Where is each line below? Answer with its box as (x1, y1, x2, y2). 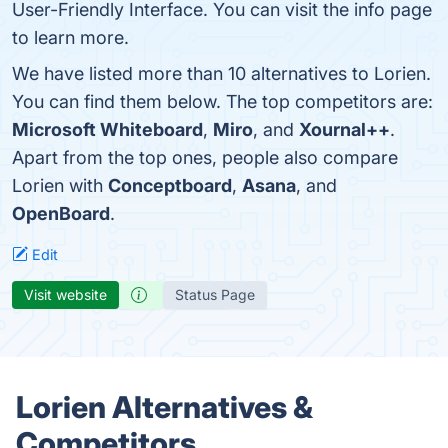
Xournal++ (299, 119, 390, 140)
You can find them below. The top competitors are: (12, 91, 433, 112)
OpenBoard (12, 203, 110, 224)
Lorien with (12, 175, 108, 196)
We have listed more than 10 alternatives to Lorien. (12, 63, 431, 84)
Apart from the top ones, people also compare (12, 147, 398, 168)
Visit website (24, 286, 107, 303)
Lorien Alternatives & (16, 389, 313, 425)
